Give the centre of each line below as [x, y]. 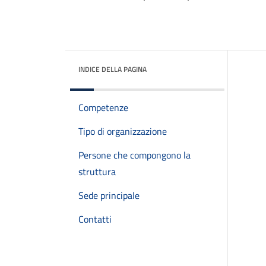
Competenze [103, 107]
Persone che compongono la [134, 155]
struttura [97, 172]
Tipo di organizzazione [123, 131]
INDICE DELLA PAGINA [113, 69]
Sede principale [109, 195]
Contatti [95, 219]
